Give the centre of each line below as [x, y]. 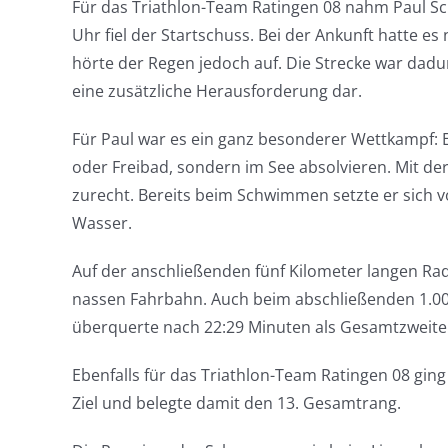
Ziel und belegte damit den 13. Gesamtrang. [236, 403]
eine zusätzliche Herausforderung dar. [217, 91]
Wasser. [102, 223]
